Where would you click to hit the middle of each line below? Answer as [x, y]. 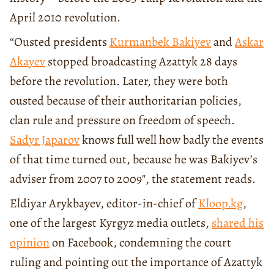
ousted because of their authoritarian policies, [126, 100]
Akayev [28, 61]
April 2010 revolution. [65, 17]
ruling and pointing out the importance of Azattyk [136, 262]
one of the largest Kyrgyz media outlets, [111, 223]
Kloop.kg [220, 203]
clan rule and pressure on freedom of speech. [122, 120]
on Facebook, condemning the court [140, 242]
